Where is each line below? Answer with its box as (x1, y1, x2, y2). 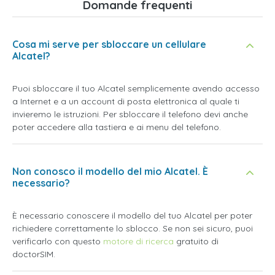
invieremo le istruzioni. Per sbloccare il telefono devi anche (12, 109, 248, 120)
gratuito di (174, 236, 219, 247)
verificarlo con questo (12, 236, 103, 247)
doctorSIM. (12, 249, 55, 260)
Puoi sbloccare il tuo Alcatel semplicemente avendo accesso (12, 83, 260, 94)
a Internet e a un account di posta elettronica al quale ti (12, 96, 239, 107)
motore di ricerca (103, 236, 174, 247)
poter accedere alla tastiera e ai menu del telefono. (12, 122, 221, 133)
